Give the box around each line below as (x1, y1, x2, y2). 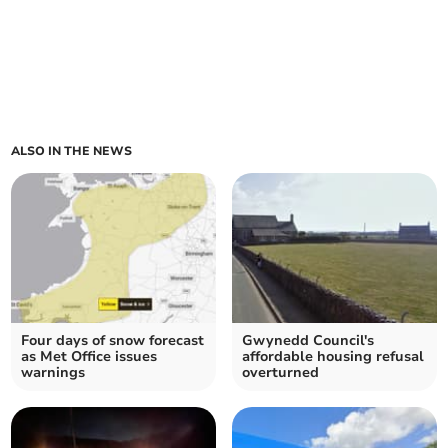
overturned (242, 363, 319, 383)
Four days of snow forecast (21, 331, 205, 351)
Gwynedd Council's (242, 331, 374, 351)
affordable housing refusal (242, 347, 424, 367)
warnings (21, 363, 86, 383)
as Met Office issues (21, 347, 158, 367)
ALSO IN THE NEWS (11, 143, 133, 160)
